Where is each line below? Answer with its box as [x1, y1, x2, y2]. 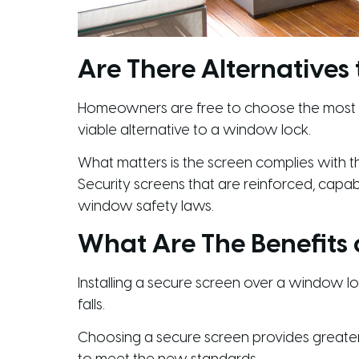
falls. [78, 297, 105, 313]
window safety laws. [78, 200, 214, 216]
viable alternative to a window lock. [78, 123, 311, 139]
